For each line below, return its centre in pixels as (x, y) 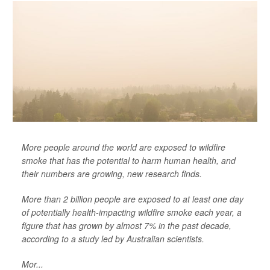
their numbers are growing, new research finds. (112, 173)
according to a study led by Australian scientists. (113, 238)
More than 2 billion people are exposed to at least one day (133, 199)
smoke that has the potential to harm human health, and (129, 160)
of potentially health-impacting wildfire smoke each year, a (132, 212)
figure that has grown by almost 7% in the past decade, (127, 225)
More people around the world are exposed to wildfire (124, 147)
